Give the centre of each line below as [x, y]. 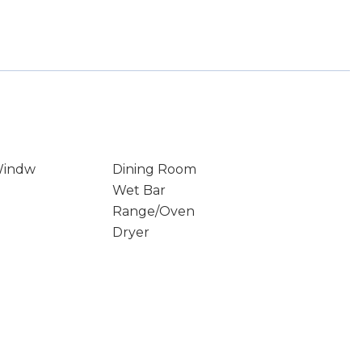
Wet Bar [139, 190]
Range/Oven [153, 211]
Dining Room [154, 169]
